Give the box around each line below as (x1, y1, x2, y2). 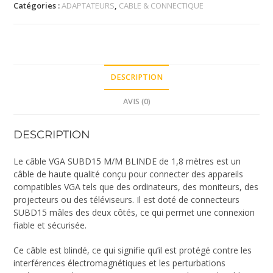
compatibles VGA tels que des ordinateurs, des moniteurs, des (13, 181, 259, 193)
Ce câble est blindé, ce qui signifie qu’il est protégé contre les (13, 244, 252, 257)
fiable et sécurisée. (13, 219, 87, 232)
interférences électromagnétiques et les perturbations (13, 257, 226, 269)
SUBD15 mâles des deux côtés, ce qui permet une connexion (13, 207, 255, 219)
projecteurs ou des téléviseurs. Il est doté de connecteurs (13, 194, 240, 206)
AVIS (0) (122, 96, 151, 107)
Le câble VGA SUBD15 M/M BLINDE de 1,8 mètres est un (13, 155, 241, 168)
